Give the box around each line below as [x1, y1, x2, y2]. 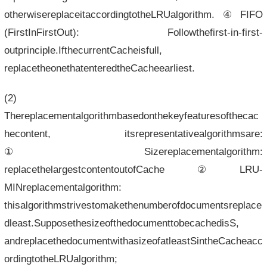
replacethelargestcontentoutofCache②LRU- [4, 163, 263, 175]
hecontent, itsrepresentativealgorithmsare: [4, 128, 263, 139]
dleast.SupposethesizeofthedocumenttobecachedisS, [4, 217, 239, 228]
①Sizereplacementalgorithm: [4, 145, 263, 157]
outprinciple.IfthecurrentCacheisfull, [4, 44, 162, 55]
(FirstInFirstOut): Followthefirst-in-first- [4, 26, 263, 38]
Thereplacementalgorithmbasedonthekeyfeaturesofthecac [4, 110, 259, 121]
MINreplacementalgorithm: [4, 181, 122, 193]
